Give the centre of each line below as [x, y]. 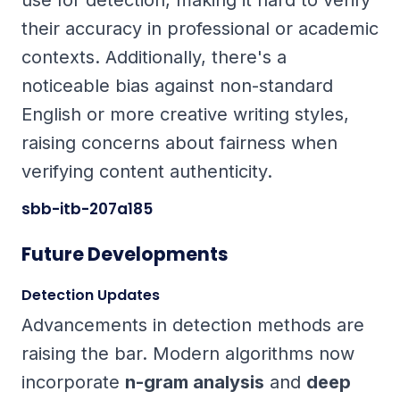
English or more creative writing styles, [185, 115]
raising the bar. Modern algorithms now [188, 354]
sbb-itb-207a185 [87, 209]
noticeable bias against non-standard [177, 86]
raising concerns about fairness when [179, 143]
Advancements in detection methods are [193, 325]
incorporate [73, 383]
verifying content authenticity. [147, 172]
